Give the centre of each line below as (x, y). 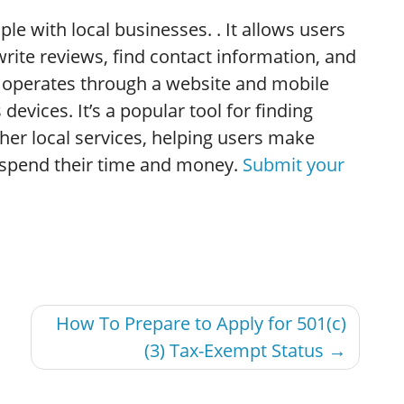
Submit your (291, 164)
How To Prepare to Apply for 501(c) (201, 323)
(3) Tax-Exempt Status (234, 350)
